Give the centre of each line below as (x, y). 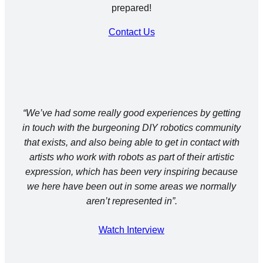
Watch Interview (131, 230)
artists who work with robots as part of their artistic (131, 157)
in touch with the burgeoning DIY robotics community (131, 127)
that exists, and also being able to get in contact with (131, 142)
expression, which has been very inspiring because (131, 171)
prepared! (131, 8)
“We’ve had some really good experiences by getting (131, 113)
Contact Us (131, 32)
